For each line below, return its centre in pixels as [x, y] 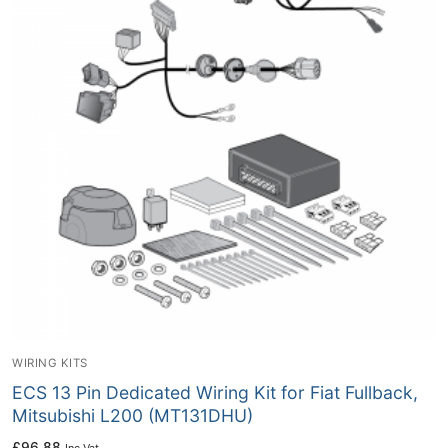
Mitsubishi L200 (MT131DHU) [132, 415]
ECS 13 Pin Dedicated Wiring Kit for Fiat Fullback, [215, 392]
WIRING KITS [50, 362]
